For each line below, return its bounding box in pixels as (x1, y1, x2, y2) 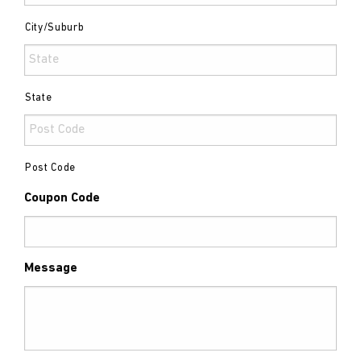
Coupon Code (24, 192, 100, 205)
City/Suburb (25, 23, 85, 34)
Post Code (25, 163, 76, 174)
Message (24, 262, 77, 276)
